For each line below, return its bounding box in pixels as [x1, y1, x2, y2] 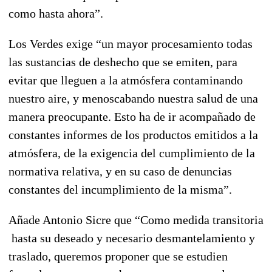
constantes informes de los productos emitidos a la [8, 127, 258, 141]
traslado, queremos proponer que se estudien [8, 249, 228, 263]
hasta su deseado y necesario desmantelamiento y [8, 231, 255, 245]
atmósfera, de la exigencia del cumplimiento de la [8, 146, 255, 160]
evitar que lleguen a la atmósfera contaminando [8, 73, 243, 87]
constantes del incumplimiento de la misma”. [8, 182, 232, 196]
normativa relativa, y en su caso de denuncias [8, 164, 232, 178]
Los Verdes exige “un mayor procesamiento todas [8, 36, 253, 50]
